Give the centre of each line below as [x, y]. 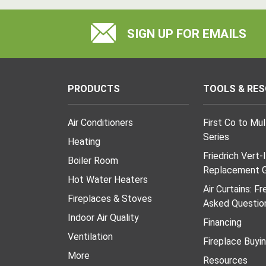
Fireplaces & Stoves [110, 199]
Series [216, 137]
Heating [84, 142]
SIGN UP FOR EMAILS [185, 34]
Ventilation [90, 237]
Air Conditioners [100, 123]
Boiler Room [93, 161]
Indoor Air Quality [103, 218]
